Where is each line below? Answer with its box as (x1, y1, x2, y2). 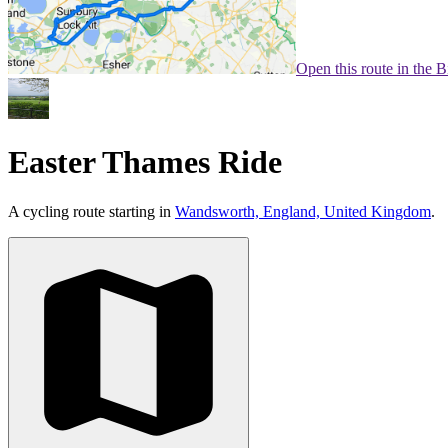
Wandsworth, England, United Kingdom (175, 202, 431, 220)
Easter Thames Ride (8, 144, 282, 181)
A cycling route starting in (8, 202, 175, 220)
